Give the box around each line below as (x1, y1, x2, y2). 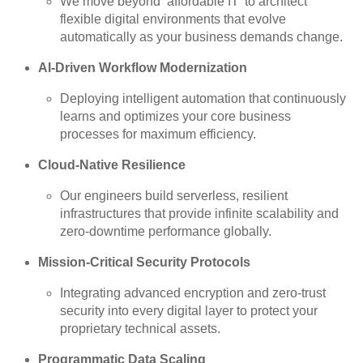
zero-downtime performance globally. (60, 224, 272, 239)
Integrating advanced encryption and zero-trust (60, 286, 327, 301)
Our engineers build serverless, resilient (60, 189, 288, 203)
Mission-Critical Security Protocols (38, 255, 251, 270)
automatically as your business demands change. (60, 30, 344, 45)
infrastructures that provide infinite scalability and (60, 207, 340, 221)
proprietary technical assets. (60, 322, 221, 336)
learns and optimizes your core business (60, 109, 292, 124)
